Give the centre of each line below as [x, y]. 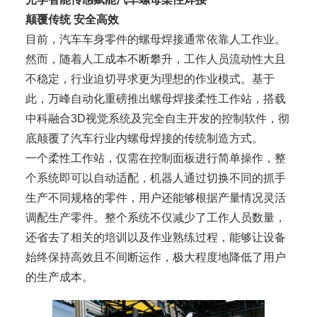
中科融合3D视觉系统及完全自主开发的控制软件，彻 [157, 119]
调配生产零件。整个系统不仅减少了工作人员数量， [156, 218]
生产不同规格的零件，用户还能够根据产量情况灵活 [156, 198]
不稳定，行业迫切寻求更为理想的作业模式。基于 [150, 79]
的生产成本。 [59, 277]
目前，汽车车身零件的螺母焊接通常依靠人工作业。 [156, 40]
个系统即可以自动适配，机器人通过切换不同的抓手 [156, 178]
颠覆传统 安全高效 [72, 20]
